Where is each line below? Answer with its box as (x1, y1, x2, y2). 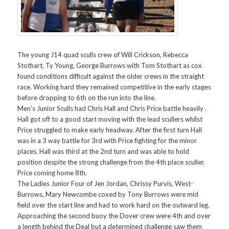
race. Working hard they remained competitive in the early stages (17, 82, 212, 91)
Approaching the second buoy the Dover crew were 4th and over (17, 211, 211, 220)
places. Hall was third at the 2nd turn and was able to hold (17, 147, 190, 155)
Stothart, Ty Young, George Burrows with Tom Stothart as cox (17, 61, 202, 70)
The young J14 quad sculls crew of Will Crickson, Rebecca (17, 50, 189, 59)
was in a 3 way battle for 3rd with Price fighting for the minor (17, 136, 197, 145)
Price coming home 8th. (17, 168, 87, 177)
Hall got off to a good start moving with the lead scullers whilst (17, 114, 203, 123)
